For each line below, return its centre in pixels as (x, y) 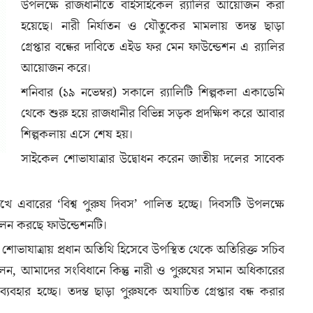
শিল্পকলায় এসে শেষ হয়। (77, 134)
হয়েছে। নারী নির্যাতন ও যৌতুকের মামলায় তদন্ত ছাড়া (152, 26)
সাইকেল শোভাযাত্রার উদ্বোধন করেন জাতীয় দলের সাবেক (152, 159)
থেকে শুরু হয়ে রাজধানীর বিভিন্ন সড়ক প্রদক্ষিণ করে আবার (152, 113)
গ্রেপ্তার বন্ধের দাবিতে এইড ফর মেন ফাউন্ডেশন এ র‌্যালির (152, 47)
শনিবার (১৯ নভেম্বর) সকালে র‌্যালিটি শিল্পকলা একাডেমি (152, 92)
